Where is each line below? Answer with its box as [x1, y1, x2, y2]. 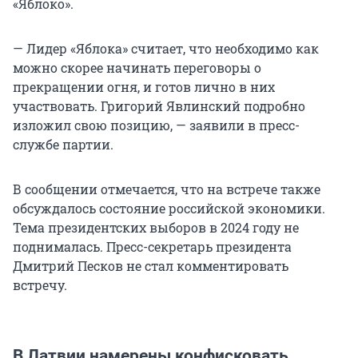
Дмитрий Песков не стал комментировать [13, 257, 288, 275]
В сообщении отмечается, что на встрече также [13, 181, 320, 198]
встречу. [13, 276, 67, 294]
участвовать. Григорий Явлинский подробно [13, 97, 305, 115]
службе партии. [13, 136, 113, 153]
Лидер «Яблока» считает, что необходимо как [26, 40, 319, 58]
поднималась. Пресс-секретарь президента [13, 238, 292, 256]
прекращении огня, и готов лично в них [13, 78, 275, 96]
